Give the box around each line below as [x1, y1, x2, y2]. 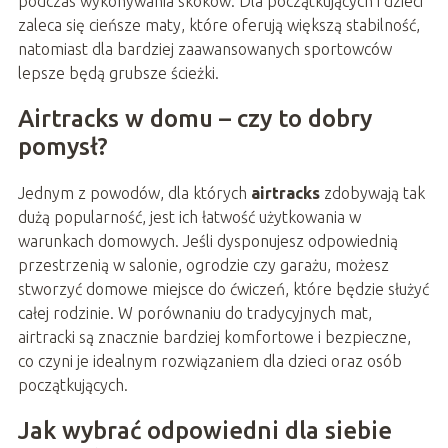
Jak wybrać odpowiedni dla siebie [17, 417, 392, 445]
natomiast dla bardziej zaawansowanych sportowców [17, 40, 392, 59]
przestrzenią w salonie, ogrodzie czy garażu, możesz [17, 256, 389, 275]
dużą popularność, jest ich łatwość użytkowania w [17, 208, 361, 227]
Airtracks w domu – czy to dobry [17, 105, 372, 133]
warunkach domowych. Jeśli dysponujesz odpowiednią [17, 232, 398, 251]
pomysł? [17, 133, 108, 161]
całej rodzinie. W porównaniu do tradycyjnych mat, [17, 304, 372, 323]
